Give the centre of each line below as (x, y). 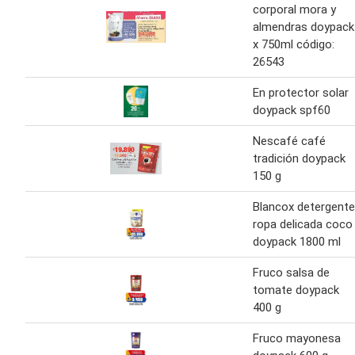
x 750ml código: (294, 44)
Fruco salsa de (291, 272)
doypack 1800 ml (297, 241)
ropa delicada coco (303, 224)
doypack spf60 (292, 110)
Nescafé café (289, 141)
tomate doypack (296, 290)
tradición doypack (299, 158)
